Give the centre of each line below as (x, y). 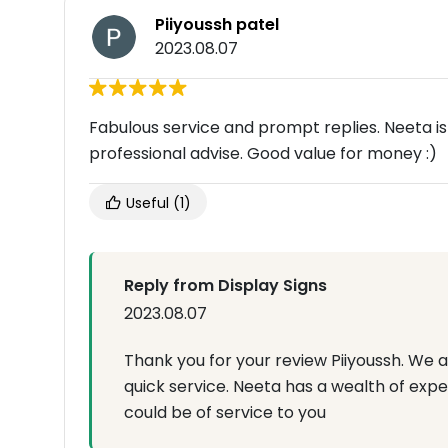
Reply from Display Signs (225, 286)
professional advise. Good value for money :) (263, 154)
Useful (147, 203)
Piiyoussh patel (217, 25)
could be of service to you (225, 413)
